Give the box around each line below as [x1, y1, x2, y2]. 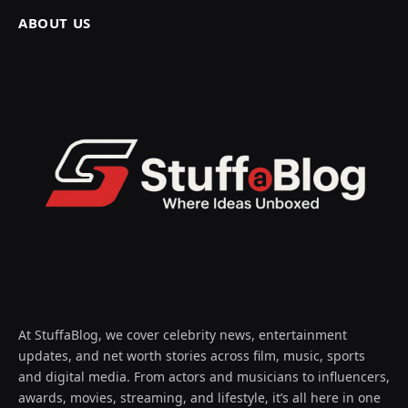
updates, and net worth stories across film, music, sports [18, 346, 365, 364]
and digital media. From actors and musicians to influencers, [18, 367, 390, 385]
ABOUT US [18, 13, 91, 32]
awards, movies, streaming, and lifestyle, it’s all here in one [18, 388, 381, 406]
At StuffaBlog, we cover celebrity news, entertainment [18, 325, 347, 343]
